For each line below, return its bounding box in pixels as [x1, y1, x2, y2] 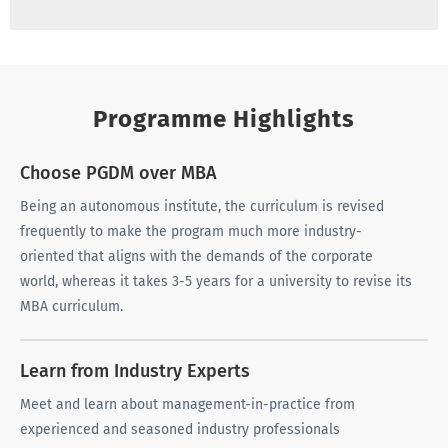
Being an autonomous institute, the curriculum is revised [20, 198, 384, 216]
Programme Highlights [92, 105, 356, 134]
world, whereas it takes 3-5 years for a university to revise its [20, 273, 412, 291]
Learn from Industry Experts [20, 360, 250, 383]
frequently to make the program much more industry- [20, 223, 362, 241]
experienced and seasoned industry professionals [20, 421, 340, 439]
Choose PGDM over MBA [20, 162, 217, 185]
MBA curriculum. [20, 298, 123, 316]
